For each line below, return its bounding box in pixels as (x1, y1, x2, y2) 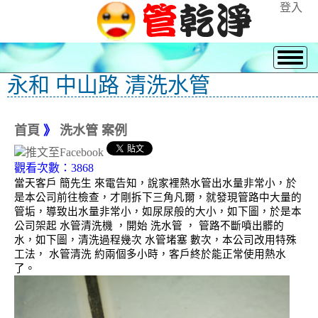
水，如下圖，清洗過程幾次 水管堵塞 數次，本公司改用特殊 (14, 234, 297, 246)
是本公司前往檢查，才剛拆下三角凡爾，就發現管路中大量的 (14, 192, 302, 204)
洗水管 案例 (60, 124, 127, 138)
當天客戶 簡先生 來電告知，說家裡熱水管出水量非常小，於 (14, 177, 297, 190)
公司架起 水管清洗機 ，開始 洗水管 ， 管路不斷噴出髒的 (14, 220, 284, 232)
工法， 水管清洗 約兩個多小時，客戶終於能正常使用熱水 (14, 248, 286, 261)
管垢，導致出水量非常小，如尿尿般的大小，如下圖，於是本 (14, 206, 302, 218)
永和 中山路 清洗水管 (7, 73, 210, 97)
